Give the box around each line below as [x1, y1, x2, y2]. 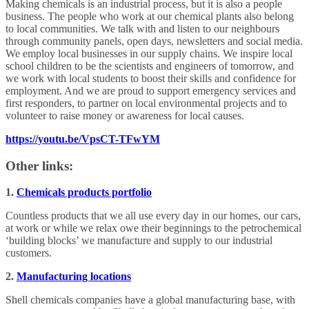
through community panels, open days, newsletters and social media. [6, 34, 303, 47]
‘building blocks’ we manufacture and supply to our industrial [6, 235, 272, 247]
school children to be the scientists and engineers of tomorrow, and [6, 59, 294, 72]
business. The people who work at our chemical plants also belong [6, 10, 294, 22]
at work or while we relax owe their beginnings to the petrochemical [6, 222, 301, 235]
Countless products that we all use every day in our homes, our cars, [6, 210, 301, 222]
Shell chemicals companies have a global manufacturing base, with [6, 294, 295, 306]
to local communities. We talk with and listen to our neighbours [6, 22, 279, 34]
